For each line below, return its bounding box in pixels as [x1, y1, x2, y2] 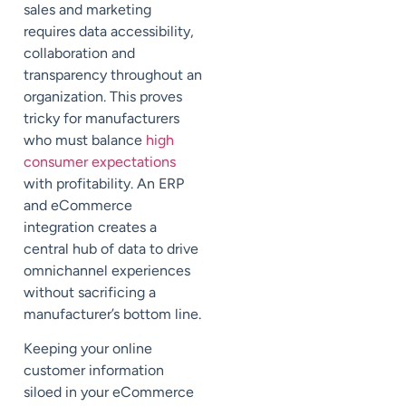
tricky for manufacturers [24, 109, 179, 127]
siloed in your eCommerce [24, 383, 194, 401]
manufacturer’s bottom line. [24, 304, 201, 323]
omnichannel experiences [24, 261, 190, 279]
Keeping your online [24, 340, 152, 358]
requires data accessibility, [24, 22, 194, 40]
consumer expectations [24, 152, 176, 170]
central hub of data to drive [24, 239, 198, 257]
